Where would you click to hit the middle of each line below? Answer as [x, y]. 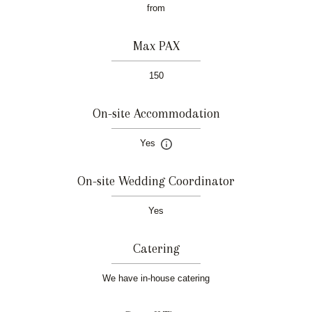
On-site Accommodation [156, 114]
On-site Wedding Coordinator [156, 181]
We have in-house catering [156, 279]
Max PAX [156, 46]
